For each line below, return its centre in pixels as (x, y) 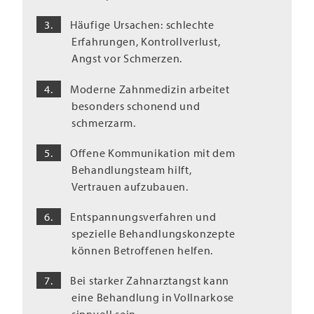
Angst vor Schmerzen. (127, 59)
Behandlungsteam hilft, (132, 169)
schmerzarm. (104, 122)
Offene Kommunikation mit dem (153, 152)
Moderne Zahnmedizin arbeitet (150, 89)
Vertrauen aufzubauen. (130, 186)
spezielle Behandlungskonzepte (153, 234)
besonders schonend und (136, 105)
